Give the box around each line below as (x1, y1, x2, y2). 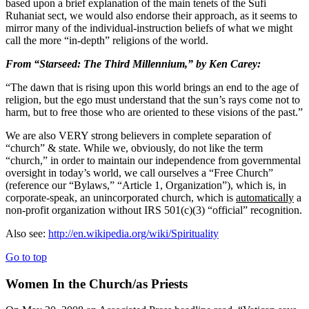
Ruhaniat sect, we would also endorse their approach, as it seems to (6, 9, 297, 21)
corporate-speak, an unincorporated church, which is (6, 191, 236, 203)
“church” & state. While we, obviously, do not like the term (6, 141, 263, 154)
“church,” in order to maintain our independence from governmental (6, 154, 301, 166)
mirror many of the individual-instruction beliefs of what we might (6, 21, 292, 34)
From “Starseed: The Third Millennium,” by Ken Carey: (6, 57, 261, 70)
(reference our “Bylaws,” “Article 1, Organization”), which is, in (6, 179, 286, 191)
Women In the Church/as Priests (6, 276, 188, 291)
